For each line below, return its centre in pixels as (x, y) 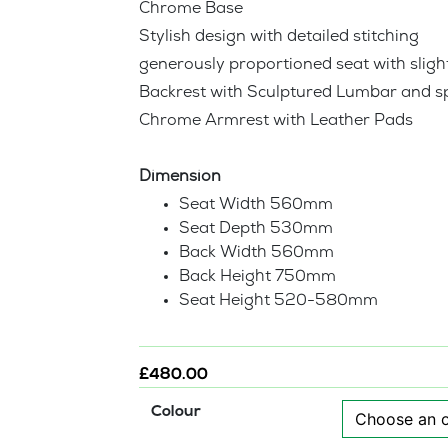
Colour (176, 412)
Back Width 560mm (256, 254)
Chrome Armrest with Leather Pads (276, 122)
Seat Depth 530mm (256, 230)
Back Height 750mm (257, 278)
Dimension (182, 178)
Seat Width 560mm (256, 206)
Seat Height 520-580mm (278, 302)
